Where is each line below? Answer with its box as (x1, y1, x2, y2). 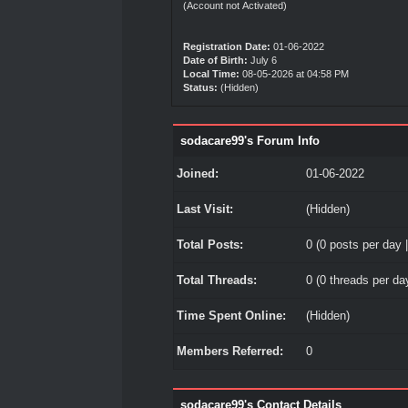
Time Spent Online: (176, 309, 286, 322)
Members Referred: (176, 344, 283, 358)
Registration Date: (183, 41, 271, 52)
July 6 (248, 55, 280, 66)
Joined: (176, 167, 219, 180)
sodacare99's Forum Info (179, 134, 320, 148)
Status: (183, 82, 219, 93)
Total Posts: (176, 238, 243, 251)
